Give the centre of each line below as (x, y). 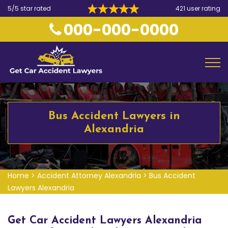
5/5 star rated (29, 8)
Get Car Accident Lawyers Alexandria (105, 221)
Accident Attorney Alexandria (89, 176)
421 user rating (198, 8)
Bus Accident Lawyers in (114, 116)
